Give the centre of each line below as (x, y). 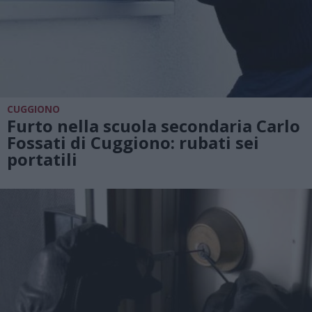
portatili (42, 159)
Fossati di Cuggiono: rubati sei (133, 142)
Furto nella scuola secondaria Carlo (154, 125)
